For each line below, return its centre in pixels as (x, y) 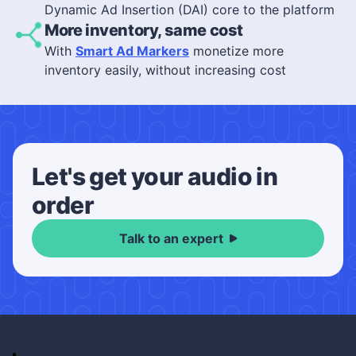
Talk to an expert (171, 239)
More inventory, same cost (144, 31)
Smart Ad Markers (132, 51)
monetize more (236, 51)
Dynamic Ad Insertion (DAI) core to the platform (190, 10)
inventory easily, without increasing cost (165, 70)
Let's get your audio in (155, 177)
